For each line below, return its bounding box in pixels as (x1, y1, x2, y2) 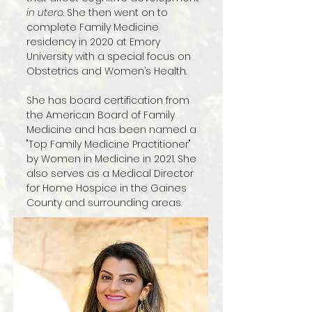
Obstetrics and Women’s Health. (26, 64, 187, 78)
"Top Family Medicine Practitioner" (26, 137, 191, 151)
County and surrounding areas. (26, 196, 185, 210)
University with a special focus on (26, 49, 191, 63)
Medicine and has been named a (26, 123, 196, 136)
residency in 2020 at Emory (26, 35, 160, 49)
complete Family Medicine (26, 20, 159, 34)
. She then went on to (63, 6, 168, 19)
